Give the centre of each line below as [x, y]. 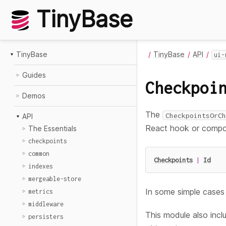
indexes [41, 166]
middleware [46, 204]
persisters [46, 217]
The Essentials [52, 128]
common [39, 154]
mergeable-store [55, 179]
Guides [34, 75]
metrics [41, 191]
